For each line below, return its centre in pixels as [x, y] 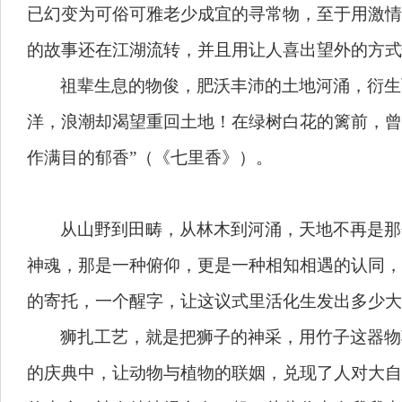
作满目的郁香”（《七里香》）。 [154, 157]
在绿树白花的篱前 [300, 122]
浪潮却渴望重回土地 [138, 122]
